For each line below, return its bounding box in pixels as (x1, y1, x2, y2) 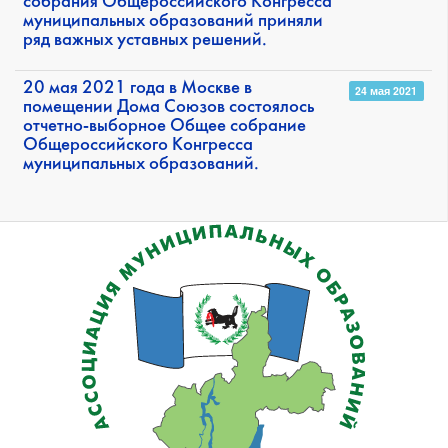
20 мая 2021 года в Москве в (23, 80, 252, 98)
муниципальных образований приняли (23, 13, 323, 31)
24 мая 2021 (355, 83, 418, 99)
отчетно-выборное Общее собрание (23, 118, 306, 136)
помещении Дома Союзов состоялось (23, 99, 314, 117)
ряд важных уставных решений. (23, 32, 267, 50)
